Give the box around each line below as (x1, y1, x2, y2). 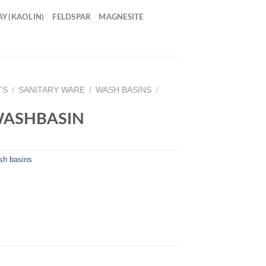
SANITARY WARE (18, 85, 85, 94)
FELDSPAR (52, 14, 91, 21)
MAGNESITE (99, 14, 144, 21)
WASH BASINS (96, 85, 152, 94)
